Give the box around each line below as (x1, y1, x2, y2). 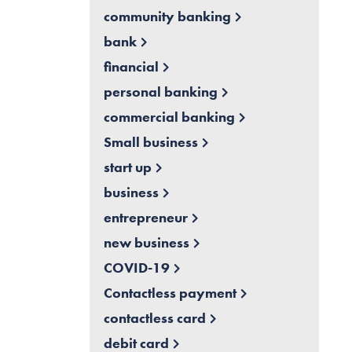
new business (103, 233, 189, 252)
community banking (103, 7, 231, 26)
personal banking (103, 82, 218, 101)
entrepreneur (103, 208, 188, 227)
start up (103, 158, 152, 177)
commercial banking (103, 108, 235, 126)
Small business (103, 133, 198, 152)
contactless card (103, 309, 206, 328)
